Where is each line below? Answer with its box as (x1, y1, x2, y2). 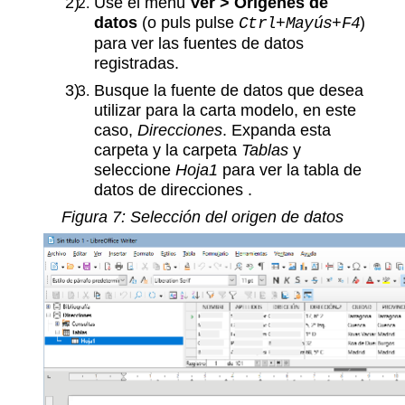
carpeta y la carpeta (94, 139, 241, 159)
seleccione (94, 159, 175, 179)
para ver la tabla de (218, 159, 362, 179)
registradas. (94, 52, 179, 72)
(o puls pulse (137, 12, 239, 32)
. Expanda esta (222, 119, 331, 139)
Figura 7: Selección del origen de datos (61, 206, 344, 226)
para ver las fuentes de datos (94, 33, 304, 52)
